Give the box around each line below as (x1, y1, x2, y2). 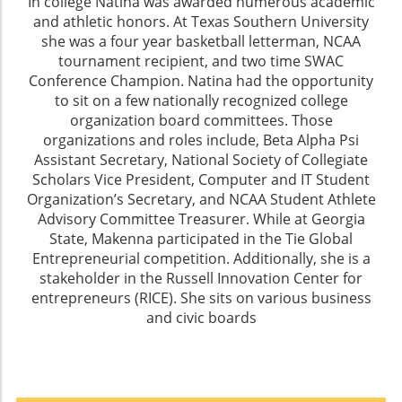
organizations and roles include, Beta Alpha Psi (43, 129, 359, 150)
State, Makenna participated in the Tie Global (49, 228, 353, 249)
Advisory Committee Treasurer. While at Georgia (37, 208, 365, 229)
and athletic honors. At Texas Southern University (33, 11, 369, 31)
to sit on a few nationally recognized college (54, 90, 348, 110)
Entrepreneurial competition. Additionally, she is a (31, 248, 371, 268)
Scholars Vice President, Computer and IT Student (32, 169, 370, 189)
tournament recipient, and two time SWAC (58, 50, 344, 71)
